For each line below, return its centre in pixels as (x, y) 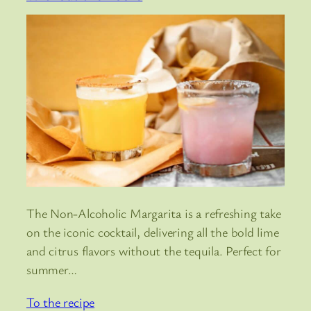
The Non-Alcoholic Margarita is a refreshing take (154, 213)
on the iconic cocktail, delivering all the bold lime (153, 232)
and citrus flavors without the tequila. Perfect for (154, 251)
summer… (52, 270)
